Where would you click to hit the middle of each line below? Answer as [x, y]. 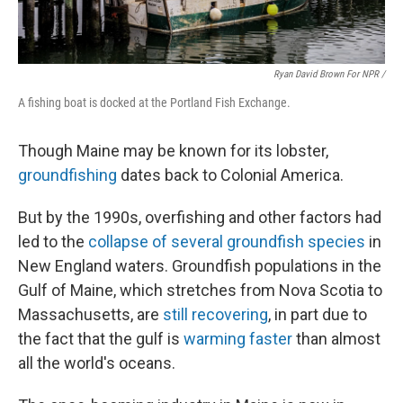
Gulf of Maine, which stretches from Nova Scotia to [200, 290]
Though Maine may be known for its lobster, [173, 151]
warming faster [238, 339]
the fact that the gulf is [101, 339]
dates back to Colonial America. [230, 175]
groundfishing [67, 175]
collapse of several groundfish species [227, 242]
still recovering [215, 314]
